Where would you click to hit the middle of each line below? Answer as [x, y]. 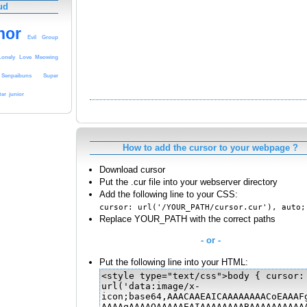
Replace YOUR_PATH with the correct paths [187, 219]
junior [16, 95]
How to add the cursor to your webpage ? [210, 147]
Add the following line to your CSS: [169, 195]
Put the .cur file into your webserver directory [188, 182]
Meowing [47, 58]
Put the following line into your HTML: [174, 262]
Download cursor [132, 170]
